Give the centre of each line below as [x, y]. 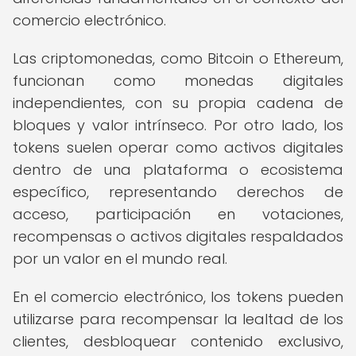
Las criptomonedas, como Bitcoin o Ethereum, [178, 58]
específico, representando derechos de [178, 192]
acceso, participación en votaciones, [178, 214]
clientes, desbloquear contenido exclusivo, [178, 341]
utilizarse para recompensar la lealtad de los [178, 319]
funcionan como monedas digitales [178, 81]
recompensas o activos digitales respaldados [178, 236]
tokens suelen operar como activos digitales [178, 147]
